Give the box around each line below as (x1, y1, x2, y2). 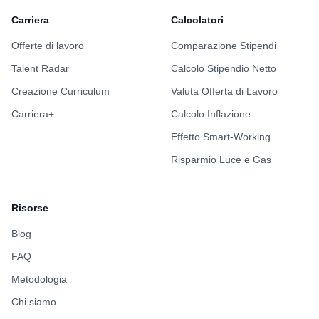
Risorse (11, 202, 48, 214)
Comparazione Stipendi (171, 40, 276, 51)
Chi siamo (11, 296, 56, 308)
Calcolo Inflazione (171, 108, 251, 120)
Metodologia (11, 273, 67, 285)
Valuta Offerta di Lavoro (171, 85, 278, 97)
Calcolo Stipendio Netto (171, 63, 276, 74)
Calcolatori (171, 14, 224, 26)
